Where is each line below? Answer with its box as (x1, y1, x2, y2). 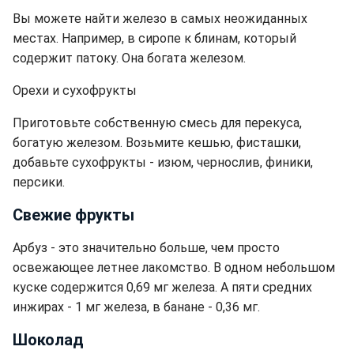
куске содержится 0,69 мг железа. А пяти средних (13, 280, 312, 296)
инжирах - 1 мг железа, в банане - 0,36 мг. (13, 299, 260, 315)
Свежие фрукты (13, 205, 134, 225)
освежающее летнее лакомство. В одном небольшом (13, 260, 335, 276)
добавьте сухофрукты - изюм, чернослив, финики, (13, 155, 313, 171)
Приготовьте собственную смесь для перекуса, (13, 115, 302, 131)
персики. (13, 175, 65, 190)
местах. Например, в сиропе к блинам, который (13, 31, 296, 47)
